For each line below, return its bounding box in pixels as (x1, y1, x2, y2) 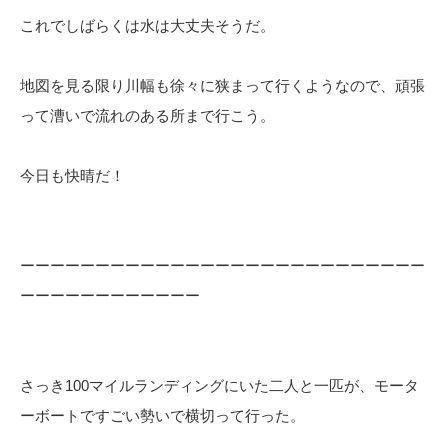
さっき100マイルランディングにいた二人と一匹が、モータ (20, 377, 419, 394)
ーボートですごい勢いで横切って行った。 (20, 407, 305, 424)
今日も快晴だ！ (20, 167, 125, 184)
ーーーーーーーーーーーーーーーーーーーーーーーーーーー (20, 257, 425, 274)
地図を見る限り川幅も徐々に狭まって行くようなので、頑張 (20, 77, 425, 94)
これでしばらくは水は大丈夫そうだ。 (20, 17, 275, 34)
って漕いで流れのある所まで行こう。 (20, 107, 275, 124)
